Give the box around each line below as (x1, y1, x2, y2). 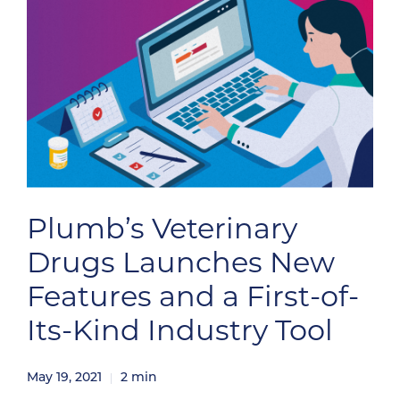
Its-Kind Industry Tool (27, 319, 333, 347)
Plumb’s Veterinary (27, 217, 297, 246)
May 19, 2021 (27, 371, 102, 385)
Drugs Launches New (27, 251, 335, 279)
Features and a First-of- (27, 285, 359, 313)
